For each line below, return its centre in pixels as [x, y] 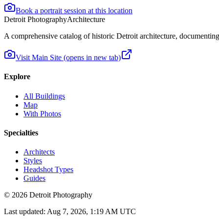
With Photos [42, 113]
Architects [39, 152]
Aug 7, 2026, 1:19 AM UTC [91, 212]
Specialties [21, 132]
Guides [34, 178]
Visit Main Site [39, 58]
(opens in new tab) [91, 58]
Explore [17, 77]
